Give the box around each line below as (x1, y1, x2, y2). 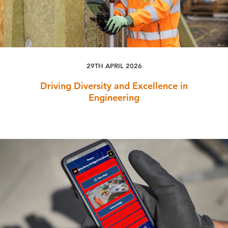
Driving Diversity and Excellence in (40, 79, 188, 92)
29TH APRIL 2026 (86, 61, 142, 70)
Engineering (89, 91, 139, 103)
